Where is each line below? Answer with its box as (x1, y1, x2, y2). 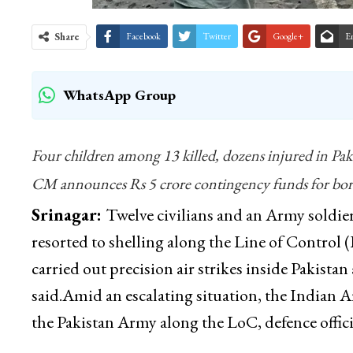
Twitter (202, 30, 231, 43)
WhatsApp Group (62, 85, 176, 106)
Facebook (125, 30, 161, 43)
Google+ (272, 30, 303, 43)
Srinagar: (31, 203, 106, 227)
